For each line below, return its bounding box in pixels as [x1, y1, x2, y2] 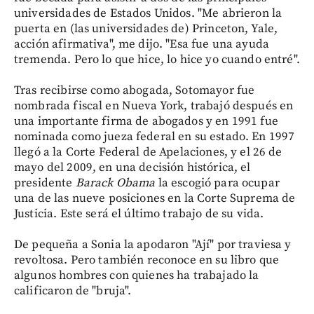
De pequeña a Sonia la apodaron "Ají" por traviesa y [14, 236, 292, 252]
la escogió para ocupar [155, 175, 280, 191]
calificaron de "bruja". [14, 282, 132, 299]
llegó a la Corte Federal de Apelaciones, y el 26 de [14, 144, 282, 160]
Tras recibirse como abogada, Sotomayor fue [14, 82, 255, 98]
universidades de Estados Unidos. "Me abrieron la [14, 5, 282, 21]
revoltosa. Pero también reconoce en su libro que [14, 252, 280, 268]
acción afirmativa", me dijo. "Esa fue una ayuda [14, 36, 270, 52]
